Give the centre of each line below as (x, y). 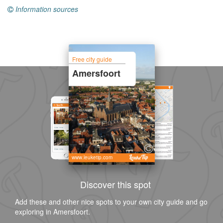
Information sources (47, 9)
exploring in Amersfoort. (53, 212)
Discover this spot (115, 184)
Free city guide (92, 59)
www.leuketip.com (92, 158)
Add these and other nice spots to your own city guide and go (111, 202)
